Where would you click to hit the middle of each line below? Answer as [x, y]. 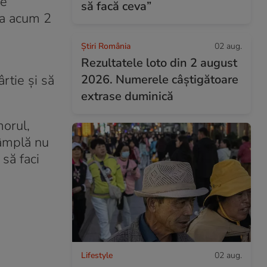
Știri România [106, 46]
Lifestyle [97, 255]
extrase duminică [127, 96]
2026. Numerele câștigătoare [160, 80]
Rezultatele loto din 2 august [159, 63]
